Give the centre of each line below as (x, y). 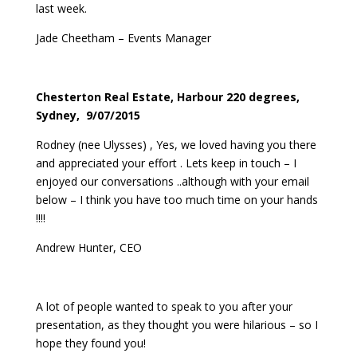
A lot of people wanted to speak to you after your (164, 306)
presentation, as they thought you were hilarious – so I (177, 324)
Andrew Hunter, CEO (88, 247)
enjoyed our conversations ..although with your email (172, 181)
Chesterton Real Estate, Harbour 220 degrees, (169, 96)
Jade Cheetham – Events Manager (123, 37)
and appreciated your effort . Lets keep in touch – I (166, 163)
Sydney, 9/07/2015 (88, 115)
